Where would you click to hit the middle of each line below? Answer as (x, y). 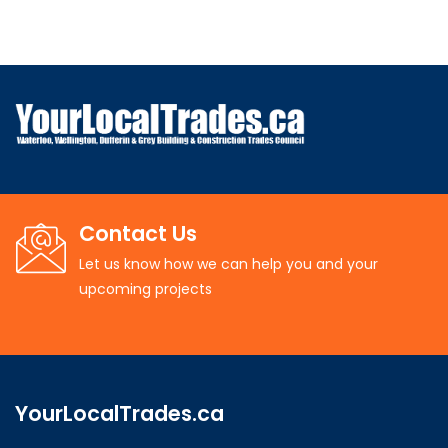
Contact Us (138, 233)
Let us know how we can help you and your (228, 263)
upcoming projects (145, 288)
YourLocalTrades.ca (119, 413)
